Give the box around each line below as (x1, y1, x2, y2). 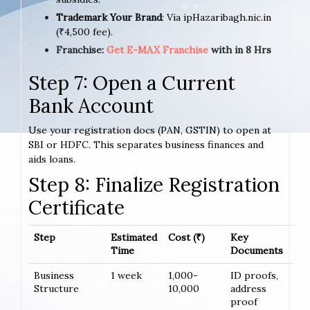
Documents (230, 244, 283, 257)
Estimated (111, 230, 157, 244)
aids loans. (28, 152, 75, 165)
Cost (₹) (168, 230, 205, 244)
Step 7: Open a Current (28, 70, 235, 95)
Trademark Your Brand (56, 10, 162, 24)
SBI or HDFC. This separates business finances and (28, 138, 264, 151)
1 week (111, 268, 142, 282)
